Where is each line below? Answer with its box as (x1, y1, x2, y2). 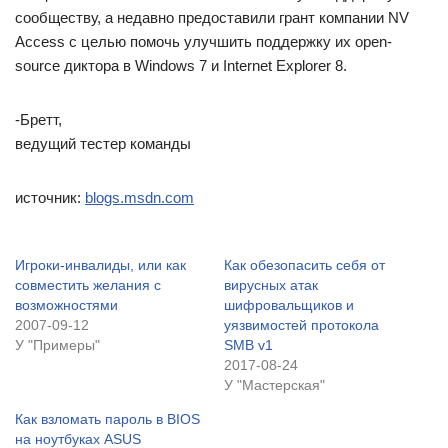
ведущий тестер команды (15, 135, 191, 152)
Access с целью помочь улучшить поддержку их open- (15, 33, 392, 50)
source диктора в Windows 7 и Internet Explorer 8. (15, 57, 347, 74)
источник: (15, 189, 85, 206)
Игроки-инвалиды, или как (15, 257, 186, 273)
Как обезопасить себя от (224, 257, 385, 273)
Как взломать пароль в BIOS (15, 411, 200, 427)
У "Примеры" (15, 337, 100, 353)
